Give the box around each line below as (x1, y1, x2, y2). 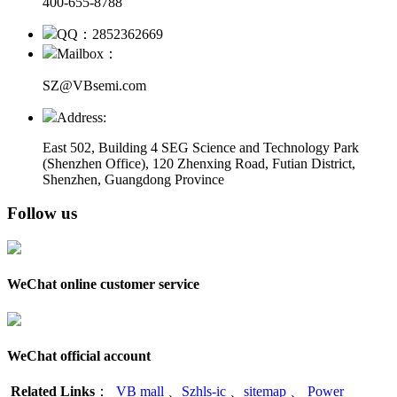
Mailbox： (57, 45, 118, 61)
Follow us (7, 204, 77, 223)
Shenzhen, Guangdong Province (43, 171, 224, 187)
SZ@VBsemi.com (43, 77, 146, 93)
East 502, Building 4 (43, 139, 161, 155)
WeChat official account (7, 347, 151, 363)
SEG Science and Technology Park (161, 139, 359, 155)
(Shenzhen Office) (43, 155, 145, 171)
